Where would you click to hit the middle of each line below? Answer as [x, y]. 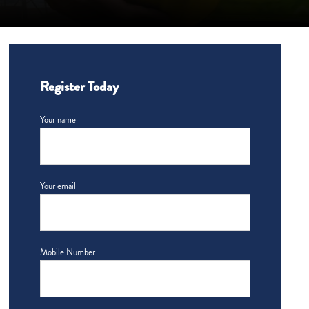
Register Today [80, 87]
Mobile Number [68, 252]
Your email [58, 186]
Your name [58, 120]
